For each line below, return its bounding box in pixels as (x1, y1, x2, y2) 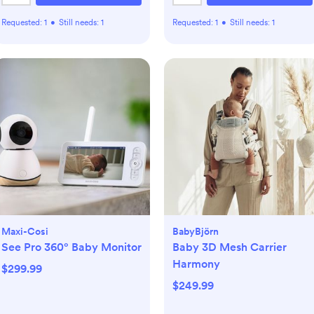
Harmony (172, 257, 220, 271)
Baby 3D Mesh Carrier (172, 240, 287, 254)
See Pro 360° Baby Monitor (1, 240, 142, 254)
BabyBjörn (172, 226, 219, 237)
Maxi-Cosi (1, 226, 48, 237)
